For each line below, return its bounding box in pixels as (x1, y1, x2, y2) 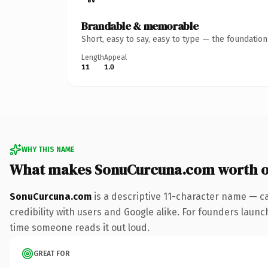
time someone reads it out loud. (10, 221, 150, 233)
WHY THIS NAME (22, 145, 74, 154)
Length (81, 53, 104, 62)
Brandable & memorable (81, 18, 199, 33)
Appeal (104, 53, 127, 62)
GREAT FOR (33, 249, 70, 258)
